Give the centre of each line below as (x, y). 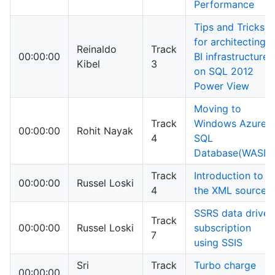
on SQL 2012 (224, 72)
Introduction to (229, 176)
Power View (222, 86)
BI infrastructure (231, 57)
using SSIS (218, 243)
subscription (223, 228)
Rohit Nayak (105, 131)
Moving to (218, 109)
